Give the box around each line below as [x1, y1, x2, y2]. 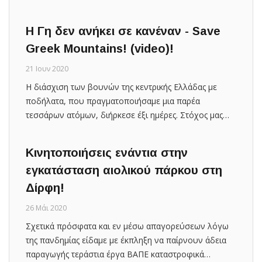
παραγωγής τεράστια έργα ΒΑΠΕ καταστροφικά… [26, 248, 211, 260]
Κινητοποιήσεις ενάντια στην [26, 146, 188, 159]
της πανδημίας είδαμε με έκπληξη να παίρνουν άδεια [26, 234, 226, 246]
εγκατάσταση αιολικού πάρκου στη [26, 163, 222, 177]
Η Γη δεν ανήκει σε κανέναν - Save [26, 24, 220, 37]
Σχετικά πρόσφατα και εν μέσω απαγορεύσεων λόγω [26, 220, 229, 232]
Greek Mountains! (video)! [26, 42, 174, 55]
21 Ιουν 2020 [26, 63, 68, 74]
